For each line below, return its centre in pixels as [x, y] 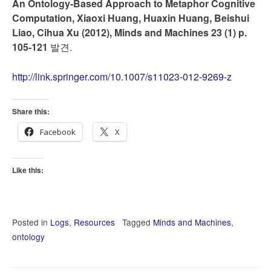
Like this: [28, 170]
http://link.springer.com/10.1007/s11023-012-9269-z [122, 77]
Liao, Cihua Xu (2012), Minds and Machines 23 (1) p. [129, 32]
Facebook [58, 132]
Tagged [138, 222]
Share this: [31, 111]
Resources [94, 222]
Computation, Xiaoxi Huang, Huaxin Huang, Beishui [131, 18]
